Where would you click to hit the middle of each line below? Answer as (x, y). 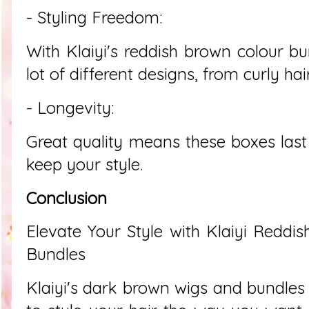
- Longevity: (70, 107)
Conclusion (67, 198)
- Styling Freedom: (97, 18)
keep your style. (84, 164)
